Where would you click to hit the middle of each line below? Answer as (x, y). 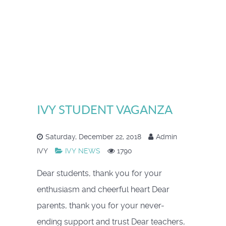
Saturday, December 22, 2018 (94, 137)
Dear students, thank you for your (99, 174)
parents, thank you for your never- (101, 206)
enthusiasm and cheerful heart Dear (103, 190)
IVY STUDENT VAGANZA (105, 110)
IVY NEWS (84, 151)
